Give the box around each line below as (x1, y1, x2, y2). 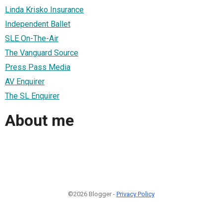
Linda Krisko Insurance (5, 4, 84, 14)
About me (5, 111, 74, 130)
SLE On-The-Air (5, 33, 58, 43)
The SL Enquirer (5, 91, 59, 101)
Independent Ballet (5, 19, 70, 29)
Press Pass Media (5, 62, 70, 72)
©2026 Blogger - (67, 190, 116, 198)
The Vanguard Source (5, 48, 78, 57)
